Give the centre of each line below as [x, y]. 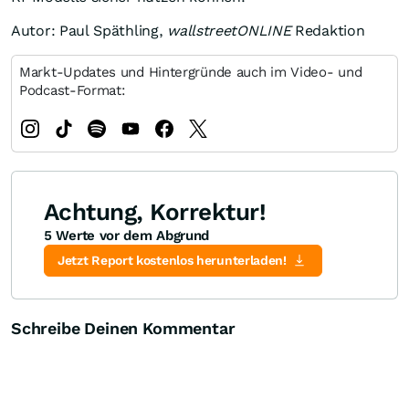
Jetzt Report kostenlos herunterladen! [172, 261]
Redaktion [328, 31]
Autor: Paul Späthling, [89, 31]
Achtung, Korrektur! [155, 212]
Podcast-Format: [73, 91]
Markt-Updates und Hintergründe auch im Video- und [191, 73]
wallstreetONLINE [229, 31]
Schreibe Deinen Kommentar [123, 329]
